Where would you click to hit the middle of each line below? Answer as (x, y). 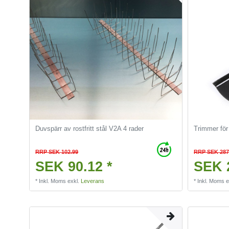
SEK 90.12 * (74, 166)
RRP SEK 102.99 (57, 152)
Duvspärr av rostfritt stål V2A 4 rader (90, 129)
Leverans (93, 181)
